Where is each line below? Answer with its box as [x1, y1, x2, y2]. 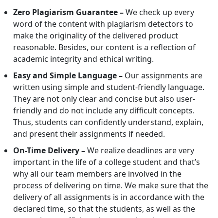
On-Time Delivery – [13, 145, 85, 156]
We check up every [124, 7, 194, 18]
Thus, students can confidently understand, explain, [13, 117, 203, 128]
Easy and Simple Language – [13, 70, 125, 81]
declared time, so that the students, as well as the [13, 203, 195, 215]
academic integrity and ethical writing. [13, 54, 156, 65]
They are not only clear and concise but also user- [13, 93, 195, 105]
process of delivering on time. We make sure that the [13, 180, 208, 191]
